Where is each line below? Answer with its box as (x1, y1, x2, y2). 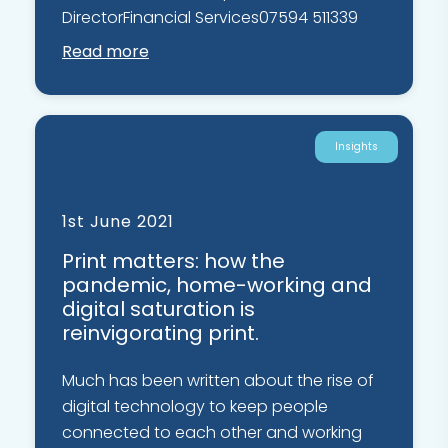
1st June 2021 (62, 210, 174, 234)
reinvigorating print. (62, 319, 259, 348)
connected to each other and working (62, 421, 362, 445)
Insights (335, 139, 378, 155)
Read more (62, 40, 149, 64)
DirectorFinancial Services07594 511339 (62, 6, 358, 30)
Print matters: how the (62, 247, 285, 276)
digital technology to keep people (62, 395, 328, 419)
